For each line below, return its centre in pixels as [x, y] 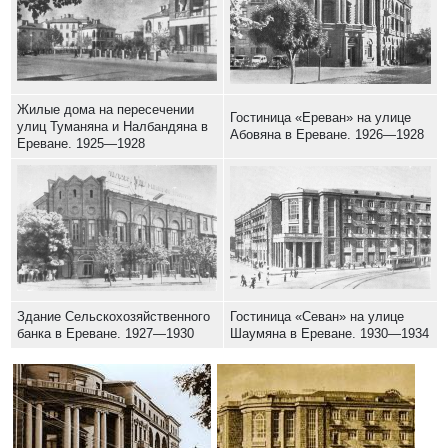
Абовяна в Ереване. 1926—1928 [327, 135]
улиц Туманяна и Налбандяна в [112, 127]
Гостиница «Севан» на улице [317, 317]
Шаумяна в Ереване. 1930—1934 [329, 334]
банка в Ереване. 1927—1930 [105, 334]
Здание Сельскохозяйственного [113, 317]
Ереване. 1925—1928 [81, 144]
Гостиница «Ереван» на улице [320, 118]
